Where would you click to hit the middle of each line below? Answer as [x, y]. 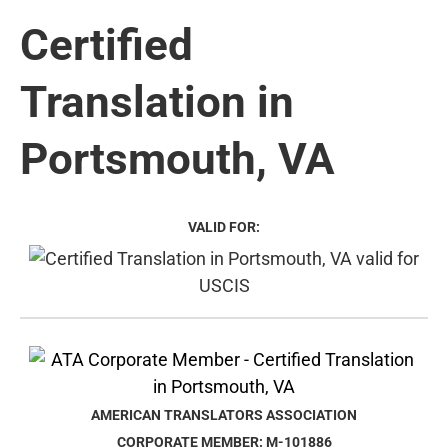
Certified [106, 44]
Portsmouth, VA [177, 158]
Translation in [157, 101]
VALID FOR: [224, 227]
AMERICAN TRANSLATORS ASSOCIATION [224, 415]
